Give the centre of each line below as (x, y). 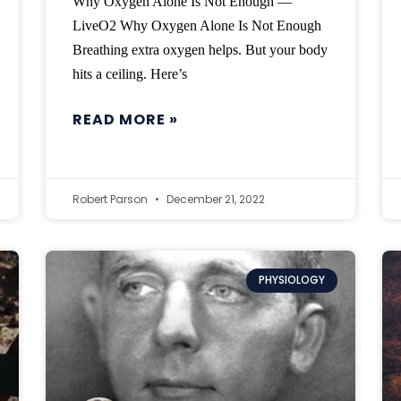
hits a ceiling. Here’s (129, 74)
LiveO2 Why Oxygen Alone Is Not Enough (196, 26)
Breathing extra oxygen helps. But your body (200, 50)
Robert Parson (111, 200)
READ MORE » (125, 120)
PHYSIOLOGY (291, 280)
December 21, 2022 (214, 200)
